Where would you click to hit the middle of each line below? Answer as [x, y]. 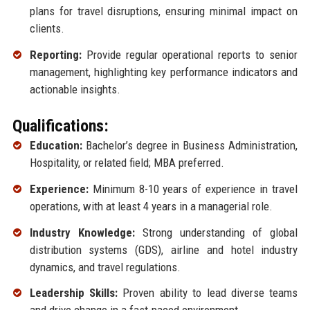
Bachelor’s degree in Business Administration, [190, 146]
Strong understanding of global [216, 232]
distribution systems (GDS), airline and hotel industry [164, 249]
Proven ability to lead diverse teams [208, 293]
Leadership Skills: [73, 293]
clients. [47, 29]
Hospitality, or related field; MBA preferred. [127, 163]
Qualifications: [60, 126]
